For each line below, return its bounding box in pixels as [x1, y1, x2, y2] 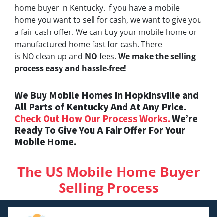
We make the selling [118, 50, 196, 62]
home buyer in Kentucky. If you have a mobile [15, 2, 180, 13]
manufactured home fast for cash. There [15, 38, 162, 49]
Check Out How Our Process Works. [15, 111, 170, 126]
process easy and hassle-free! [15, 62, 126, 74]
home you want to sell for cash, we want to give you [15, 14, 202, 25]
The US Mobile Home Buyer [17, 162, 200, 181]
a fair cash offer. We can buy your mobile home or [15, 26, 197, 37]
